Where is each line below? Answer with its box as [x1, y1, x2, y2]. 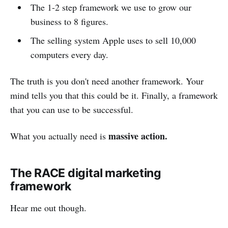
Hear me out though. [10, 201, 87, 214]
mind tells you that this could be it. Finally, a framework [10, 89, 218, 101]
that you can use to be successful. [10, 103, 133, 116]
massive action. [108, 129, 167, 142]
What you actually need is [10, 129, 108, 142]
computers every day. [30, 48, 108, 61]
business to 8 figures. [30, 15, 108, 27]
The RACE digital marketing [10, 165, 162, 180]
